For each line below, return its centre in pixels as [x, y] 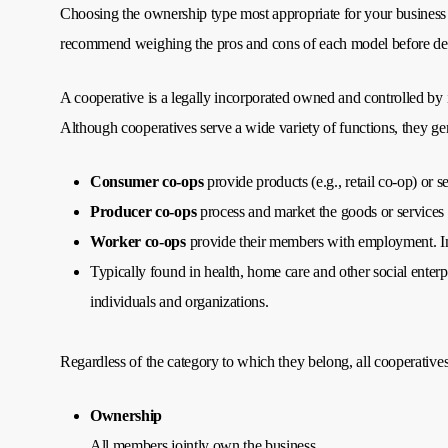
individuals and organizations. [179, 302]
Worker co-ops [138, 242]
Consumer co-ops [147, 182]
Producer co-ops [145, 212]
